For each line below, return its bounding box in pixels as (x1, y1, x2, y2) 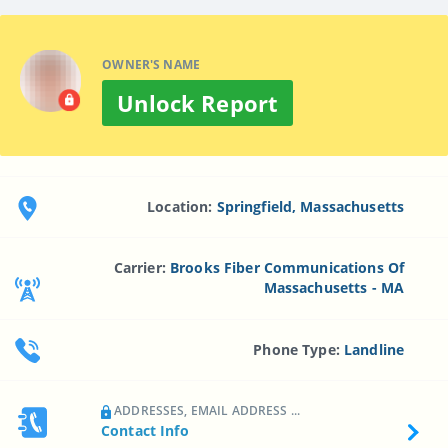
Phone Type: (253, 339, 345, 359)
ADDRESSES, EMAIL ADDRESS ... (111, 401, 301, 419)
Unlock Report (117, 87, 279, 118)
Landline (344, 339, 405, 359)
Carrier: (113, 258, 170, 278)
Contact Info (101, 420, 189, 440)
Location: (147, 196, 217, 216)
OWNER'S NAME (102, 55, 201, 73)
